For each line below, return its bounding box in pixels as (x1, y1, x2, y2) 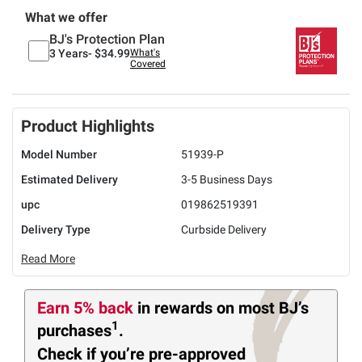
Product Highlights (21, 116, 154, 136)
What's (130, 46, 160, 58)
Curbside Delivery (181, 222, 267, 236)
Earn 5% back (37, 297, 137, 318)
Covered (130, 57, 166, 69)
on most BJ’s (217, 297, 309, 318)
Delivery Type (21, 222, 90, 236)
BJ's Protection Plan (49, 31, 165, 47)
